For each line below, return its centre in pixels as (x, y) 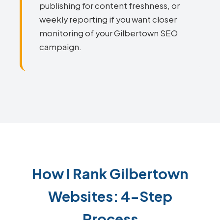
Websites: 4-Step (110, 196)
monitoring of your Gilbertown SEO (109, 33)
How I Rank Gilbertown (110, 173)
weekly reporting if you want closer (108, 19)
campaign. (60, 47)
